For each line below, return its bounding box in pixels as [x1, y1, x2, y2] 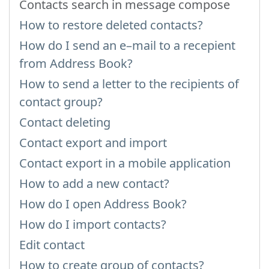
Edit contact [19, 236, 85, 253]
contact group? [19, 93, 103, 110]
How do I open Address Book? [19, 195, 187, 212]
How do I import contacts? [19, 216, 166, 232]
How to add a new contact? [19, 175, 169, 192]
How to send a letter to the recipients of [19, 75, 239, 92]
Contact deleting [19, 113, 110, 130]
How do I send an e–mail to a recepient [19, 37, 235, 53]
